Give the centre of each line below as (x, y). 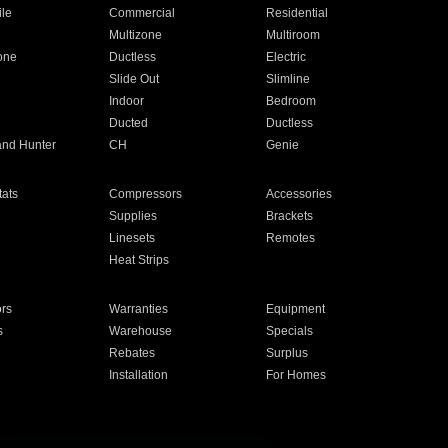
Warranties (138, 309)
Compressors (145, 194)
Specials (290, 331)
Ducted (128, 123)
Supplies (132, 216)
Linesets (131, 238)
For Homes (296, 375)
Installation (138, 375)
